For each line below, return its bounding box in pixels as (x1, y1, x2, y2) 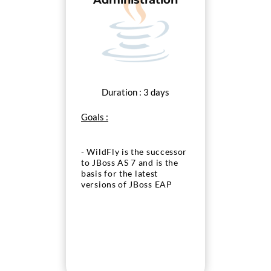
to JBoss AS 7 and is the (81, 158, 178, 168)
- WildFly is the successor (81, 147, 188, 157)
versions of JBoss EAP (81, 180, 172, 189)
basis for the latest (81, 169, 158, 178)
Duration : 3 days (102, 87, 169, 97)
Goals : (81, 111, 108, 122)
